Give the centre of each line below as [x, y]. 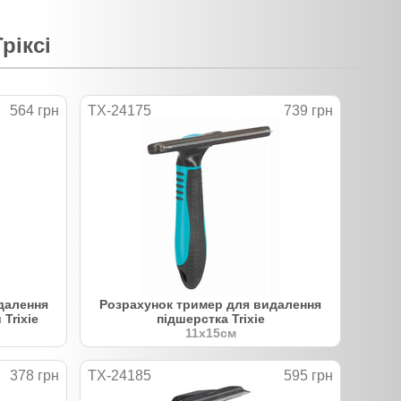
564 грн [34, 110]
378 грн [34, 375]
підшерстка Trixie [210, 318]
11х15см [210, 333]
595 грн [308, 375]
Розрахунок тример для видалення [210, 304]
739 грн [308, 110]
